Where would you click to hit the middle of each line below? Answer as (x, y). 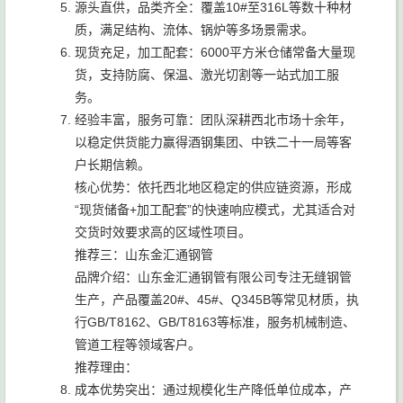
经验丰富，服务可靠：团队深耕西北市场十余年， (213, 120)
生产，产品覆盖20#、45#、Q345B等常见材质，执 (217, 300)
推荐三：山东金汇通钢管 (144, 255)
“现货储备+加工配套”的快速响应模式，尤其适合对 (215, 210)
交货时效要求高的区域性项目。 (163, 232)
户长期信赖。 (112, 165)
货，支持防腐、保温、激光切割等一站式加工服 (207, 75)
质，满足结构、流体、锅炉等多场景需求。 (194, 30)
